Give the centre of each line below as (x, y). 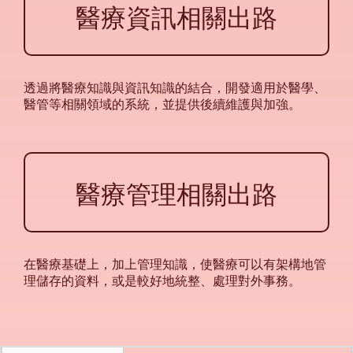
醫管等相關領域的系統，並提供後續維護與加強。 (162, 104)
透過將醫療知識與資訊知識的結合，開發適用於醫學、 (175, 87)
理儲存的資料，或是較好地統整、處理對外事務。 (162, 281)
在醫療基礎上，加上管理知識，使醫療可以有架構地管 (175, 264)
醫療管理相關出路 (176, 192)
